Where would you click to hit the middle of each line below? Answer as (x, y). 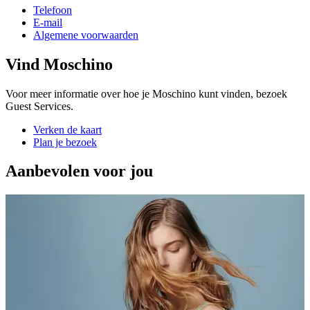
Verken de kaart (67, 129)
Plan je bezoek (65, 142)
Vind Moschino (59, 64)
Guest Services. (39, 106)
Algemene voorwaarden (86, 35)
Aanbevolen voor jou (79, 171)
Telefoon (53, 10)
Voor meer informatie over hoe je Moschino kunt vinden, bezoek (146, 93)
